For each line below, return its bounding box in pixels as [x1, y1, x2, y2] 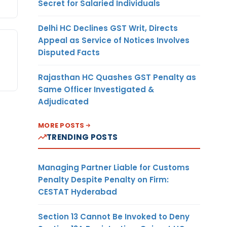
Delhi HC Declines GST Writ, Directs [38, 22, 178, 33]
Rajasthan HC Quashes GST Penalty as [38, 71, 196, 83]
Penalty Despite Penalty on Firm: [38, 174, 169, 185]
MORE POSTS [38, 120, 85, 130]
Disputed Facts [38, 47, 100, 58]
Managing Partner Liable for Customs [38, 162, 190, 173]
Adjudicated [38, 96, 89, 107]
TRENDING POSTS [47, 131, 118, 142]
